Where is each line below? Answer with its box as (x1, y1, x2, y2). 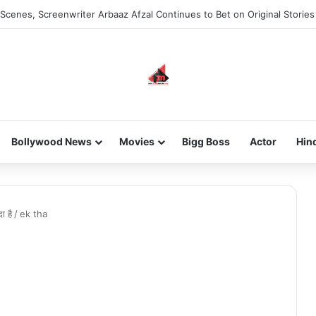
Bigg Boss (181, 135, 230, 147)
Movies (119, 135, 154, 147)
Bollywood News (11, 135, 92, 147)
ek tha (20, 208, 47, 219)
